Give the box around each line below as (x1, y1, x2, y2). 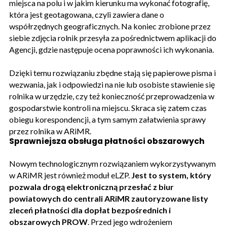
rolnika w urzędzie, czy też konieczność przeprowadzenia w (9, 91, 214, 101)
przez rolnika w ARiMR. (9, 126, 91, 136)
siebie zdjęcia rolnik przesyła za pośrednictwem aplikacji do (9, 32, 216, 43)
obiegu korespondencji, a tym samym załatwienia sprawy (9, 114, 206, 124)
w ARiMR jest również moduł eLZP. (9, 170, 131, 180)
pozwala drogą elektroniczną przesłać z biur (9, 181, 174, 192)
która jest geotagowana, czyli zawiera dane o (9, 9, 164, 19)
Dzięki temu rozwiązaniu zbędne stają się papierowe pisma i (9, 67, 216, 78)
